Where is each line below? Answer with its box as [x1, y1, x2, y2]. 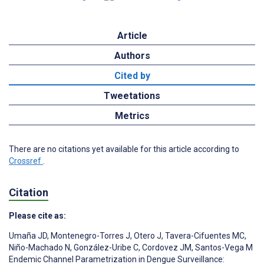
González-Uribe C [72, 242, 138, 252]
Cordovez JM [140, 242, 192, 252]
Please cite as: [9, 210, 66, 220]
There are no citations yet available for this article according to [9, 144, 239, 154]
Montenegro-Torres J [49, 230, 130, 240]
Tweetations [104, 90, 160, 102]
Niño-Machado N [9, 242, 70, 252]
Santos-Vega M [193, 242, 253, 252]
